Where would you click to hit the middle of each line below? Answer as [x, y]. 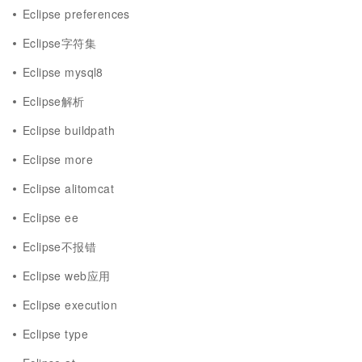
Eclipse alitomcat [68, 188]
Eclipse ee [51, 217]
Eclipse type [55, 334]
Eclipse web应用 [67, 276]
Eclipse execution [70, 305]
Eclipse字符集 [60, 43]
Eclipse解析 [54, 101]
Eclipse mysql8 [63, 72]
